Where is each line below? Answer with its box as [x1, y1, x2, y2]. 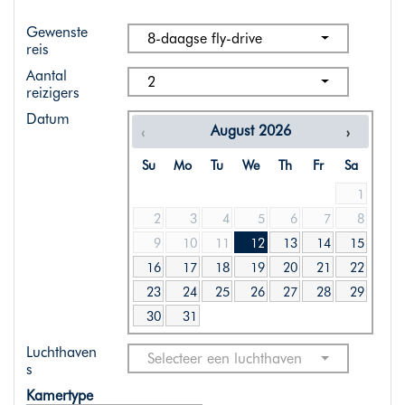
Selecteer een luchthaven [147, 350, 303, 368]
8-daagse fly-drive [147, 30, 263, 48]
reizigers [25, 84, 80, 102]
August [210, 122, 254, 140]
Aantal [25, 67, 67, 85]
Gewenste [25, 24, 88, 42]
